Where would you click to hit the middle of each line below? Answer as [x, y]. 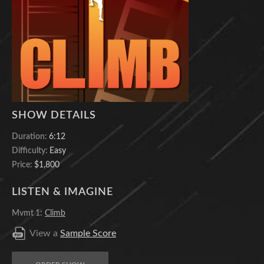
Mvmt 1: [27, 213]
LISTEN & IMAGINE [62, 192]
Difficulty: [31, 151]
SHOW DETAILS [54, 115]
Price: [23, 165]
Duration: [30, 136]
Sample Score [88, 233]
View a [45, 233]
